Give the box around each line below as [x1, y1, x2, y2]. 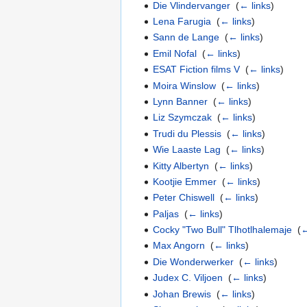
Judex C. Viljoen [153, 272, 223, 284]
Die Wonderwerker [153, 256, 234, 267]
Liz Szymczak [153, 112, 212, 123]
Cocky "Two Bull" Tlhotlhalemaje [153, 224, 293, 236]
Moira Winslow [153, 79, 217, 91]
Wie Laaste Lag [153, 144, 221, 156]
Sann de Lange [153, 32, 220, 43]
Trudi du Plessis [153, 127, 222, 139]
